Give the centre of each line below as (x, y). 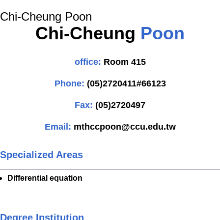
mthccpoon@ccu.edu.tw (124, 127)
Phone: (69, 83)
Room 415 (124, 62)
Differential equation (45, 178)
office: (89, 62)
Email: (58, 127)
